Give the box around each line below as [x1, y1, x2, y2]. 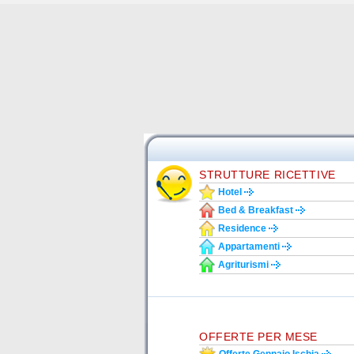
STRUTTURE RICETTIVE [199, 168, 336, 181]
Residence [218, 223, 266, 234]
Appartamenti [218, 241, 280, 252]
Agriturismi [218, 259, 269, 270]
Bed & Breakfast [218, 205, 293, 216]
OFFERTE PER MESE [199, 330, 318, 343]
